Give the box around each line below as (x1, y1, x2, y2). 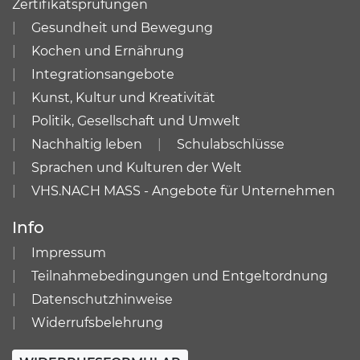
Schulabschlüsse (177, 137, 284, 152)
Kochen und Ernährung (31, 43, 184, 59)
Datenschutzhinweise (31, 292, 173, 307)
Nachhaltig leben (31, 137, 142, 152)
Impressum (31, 245, 106, 260)
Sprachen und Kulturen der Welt (31, 160, 242, 175)
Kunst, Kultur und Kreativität (31, 90, 215, 105)
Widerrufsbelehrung (31, 315, 163, 330)
